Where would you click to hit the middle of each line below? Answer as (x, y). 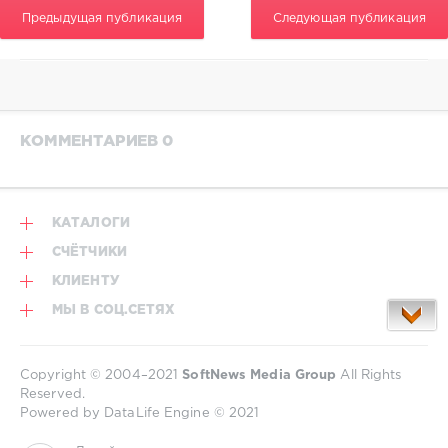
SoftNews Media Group (259, 376)
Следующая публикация (349, 18)
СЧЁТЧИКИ (89, 253)
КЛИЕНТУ (86, 282)
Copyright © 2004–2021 (101, 376)
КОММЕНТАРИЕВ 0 (96, 141)
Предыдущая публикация (102, 18)
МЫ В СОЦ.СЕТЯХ (114, 311)
